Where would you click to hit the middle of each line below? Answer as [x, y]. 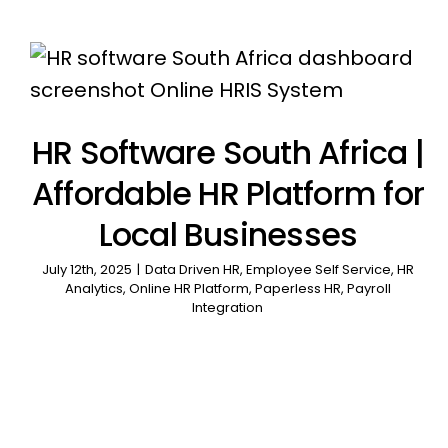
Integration [228, 307]
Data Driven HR [192, 269]
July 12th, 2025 [86, 269]
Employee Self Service [318, 269]
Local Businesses [228, 234]
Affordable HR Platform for [227, 193]
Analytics [93, 288]
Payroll [368, 288]
